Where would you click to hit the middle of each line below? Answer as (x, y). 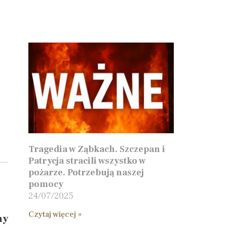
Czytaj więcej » (55, 214)
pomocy (46, 184)
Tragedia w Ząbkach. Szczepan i (97, 149)
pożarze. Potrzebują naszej (86, 172)
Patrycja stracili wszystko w (87, 161)
